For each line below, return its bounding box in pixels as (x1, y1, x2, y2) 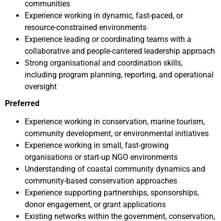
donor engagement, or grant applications (25, 200, 166, 209)
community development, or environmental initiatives (25, 129, 209, 138)
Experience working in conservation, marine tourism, (25, 117, 205, 126)
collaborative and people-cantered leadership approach (25, 46, 215, 56)
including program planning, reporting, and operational (25, 70, 214, 79)
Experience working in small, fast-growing (25, 141, 169, 150)
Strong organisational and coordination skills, (25, 58, 183, 68)
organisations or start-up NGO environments (25, 152, 178, 162)
